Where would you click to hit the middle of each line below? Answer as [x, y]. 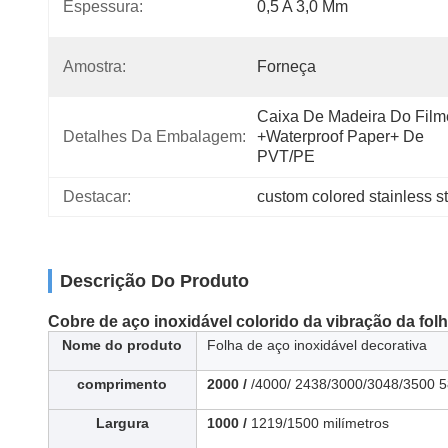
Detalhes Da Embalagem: [154, 136]
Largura [122, 423]
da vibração [345, 321]
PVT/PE [286, 156]
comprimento [122, 384]
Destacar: [97, 196]
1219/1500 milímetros [320, 423]
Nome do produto [122, 345]
